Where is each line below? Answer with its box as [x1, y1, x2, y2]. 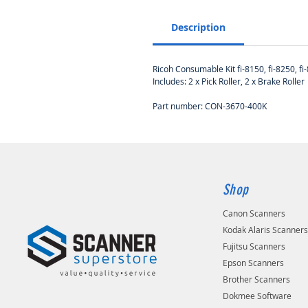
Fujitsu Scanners [223, 240, 286, 252]
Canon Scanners [223, 207, 286, 219]
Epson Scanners [223, 256, 285, 268]
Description [171, 20, 225, 34]
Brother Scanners [223, 273, 291, 285]
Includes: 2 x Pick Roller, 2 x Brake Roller [153, 75, 305, 87]
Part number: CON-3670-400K [153, 100, 267, 111]
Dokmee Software [223, 289, 292, 301]
